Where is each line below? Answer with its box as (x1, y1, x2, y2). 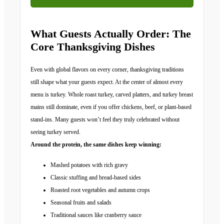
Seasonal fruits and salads (50, 199, 111, 206)
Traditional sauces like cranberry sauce (50, 211, 141, 218)
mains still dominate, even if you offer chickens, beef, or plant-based (30, 103, 191, 110)
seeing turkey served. (30, 128, 80, 135)
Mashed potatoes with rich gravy (50, 161, 128, 168)
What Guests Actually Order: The (30, 27, 191, 40)
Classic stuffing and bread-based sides (50, 174, 141, 181)
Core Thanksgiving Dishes (30, 40, 155, 53)
